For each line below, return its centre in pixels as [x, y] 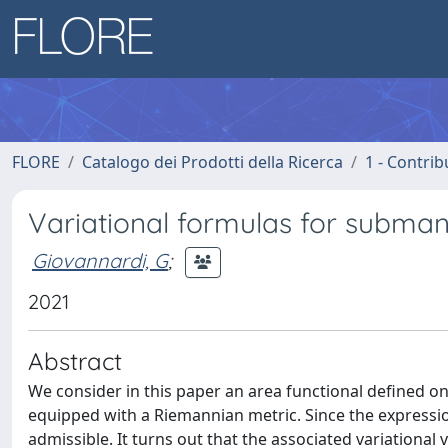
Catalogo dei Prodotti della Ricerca [212, 162]
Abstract [75, 361]
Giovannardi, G [100, 260]
